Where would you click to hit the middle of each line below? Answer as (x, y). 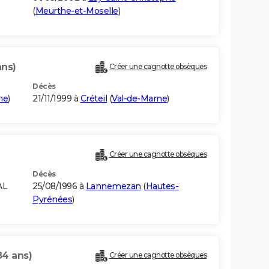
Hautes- (162, 186)
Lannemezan (113, 186)
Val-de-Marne (139, 99)
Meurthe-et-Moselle (77, 11)
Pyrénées (52, 200)
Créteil (93, 99)
